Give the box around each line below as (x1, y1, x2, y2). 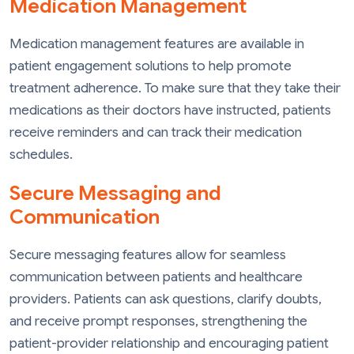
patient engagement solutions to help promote (9, 58, 292, 75)
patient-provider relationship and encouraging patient (9, 334, 329, 352)
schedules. (9, 146, 73, 164)
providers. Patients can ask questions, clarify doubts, (9, 290, 322, 307)
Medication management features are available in (9, 36, 304, 53)
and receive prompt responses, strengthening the (9, 312, 307, 330)
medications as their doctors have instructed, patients (9, 102, 331, 119)
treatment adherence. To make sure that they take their (9, 80, 341, 97)
